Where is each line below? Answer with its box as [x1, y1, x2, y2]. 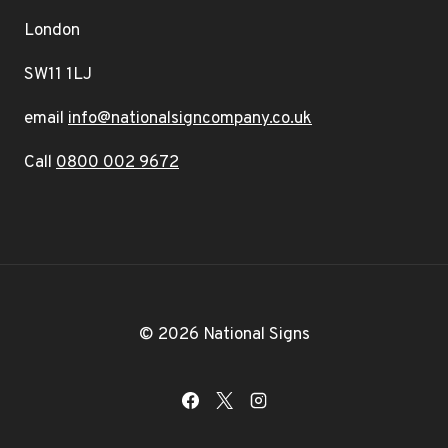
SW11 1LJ [24, 64, 92, 86]
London [24, 20, 80, 42]
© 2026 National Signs [138, 324, 310, 346]
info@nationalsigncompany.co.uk [68, 108, 312, 130]
